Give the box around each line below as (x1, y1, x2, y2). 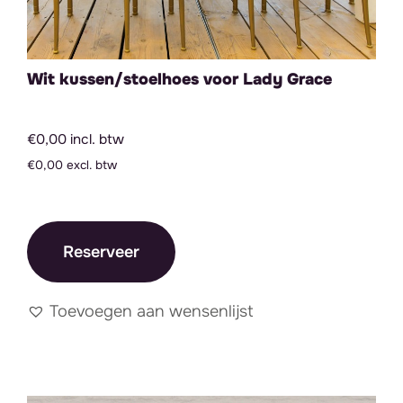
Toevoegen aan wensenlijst (49, 301, 254, 321)
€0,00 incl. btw (27, 130, 124, 148)
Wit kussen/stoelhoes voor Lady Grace (27, 69, 332, 89)
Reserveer (63, 242, 139, 262)
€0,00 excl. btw (27, 157, 117, 173)
